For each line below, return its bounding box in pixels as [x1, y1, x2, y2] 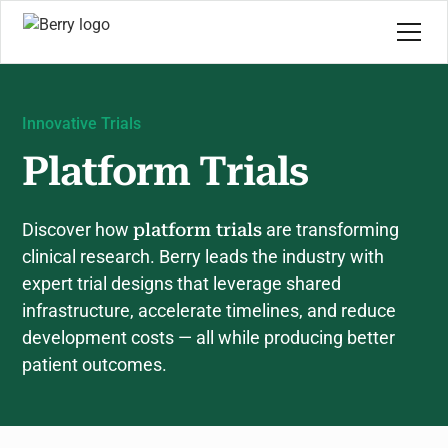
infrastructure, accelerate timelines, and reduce [22, 300, 397, 321]
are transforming [262, 219, 400, 240]
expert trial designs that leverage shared [22, 273, 342, 294]
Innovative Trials [22, 114, 142, 133]
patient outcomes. [22, 354, 168, 375]
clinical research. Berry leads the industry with [22, 246, 385, 267]
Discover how [22, 219, 134, 240]
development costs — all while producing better [22, 327, 396, 348]
